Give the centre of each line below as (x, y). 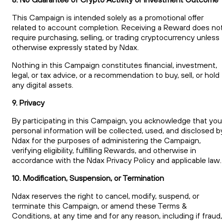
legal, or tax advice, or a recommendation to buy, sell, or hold (116, 75)
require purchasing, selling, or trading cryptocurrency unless (116, 37)
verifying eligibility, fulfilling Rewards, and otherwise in (104, 150)
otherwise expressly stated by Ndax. (75, 47)
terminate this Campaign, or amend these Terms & (99, 205)
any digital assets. (43, 84)
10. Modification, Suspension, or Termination (88, 178)
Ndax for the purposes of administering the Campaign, (106, 140)
